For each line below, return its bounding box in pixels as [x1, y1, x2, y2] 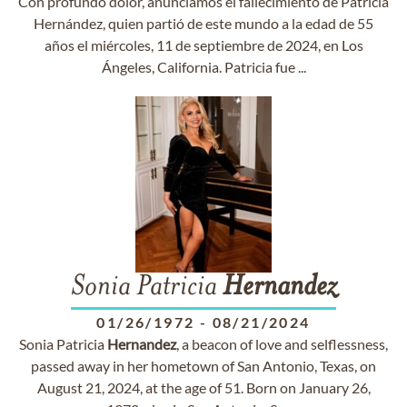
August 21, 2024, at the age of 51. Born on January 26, [36, 379, 371, 396]
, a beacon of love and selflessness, [176, 335, 388, 352]
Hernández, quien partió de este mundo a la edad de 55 [34, 15, 373, 32]
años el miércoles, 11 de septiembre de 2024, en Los [44, 36, 363, 54]
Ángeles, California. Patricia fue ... [101, 58, 306, 75]
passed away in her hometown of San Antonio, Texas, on [31, 357, 376, 374]
